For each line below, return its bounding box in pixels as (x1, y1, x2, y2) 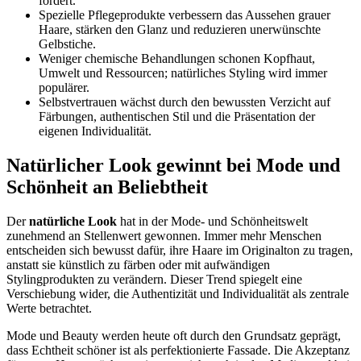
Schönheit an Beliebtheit (6, 176, 208, 198)
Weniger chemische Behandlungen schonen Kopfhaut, (39, 52, 315, 66)
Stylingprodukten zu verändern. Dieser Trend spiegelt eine (6, 272, 302, 287)
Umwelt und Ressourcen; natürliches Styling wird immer (39, 66, 327, 81)
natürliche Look (29, 214, 117, 229)
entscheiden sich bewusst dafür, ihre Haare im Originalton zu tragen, (6, 243, 353, 258)
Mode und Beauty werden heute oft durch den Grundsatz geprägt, (6, 329, 341, 343)
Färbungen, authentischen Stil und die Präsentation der (39, 110, 315, 124)
